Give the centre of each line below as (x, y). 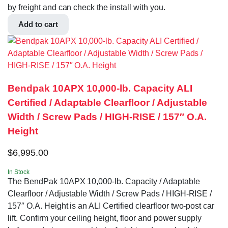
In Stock (19, 172)
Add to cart (38, 24)
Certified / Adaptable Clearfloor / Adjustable (107, 102)
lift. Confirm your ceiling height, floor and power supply (105, 218)
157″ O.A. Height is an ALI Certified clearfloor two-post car (111, 206)
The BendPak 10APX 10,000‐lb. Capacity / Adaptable (104, 182)
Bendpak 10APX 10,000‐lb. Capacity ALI (100, 88)
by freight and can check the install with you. (87, 7)
